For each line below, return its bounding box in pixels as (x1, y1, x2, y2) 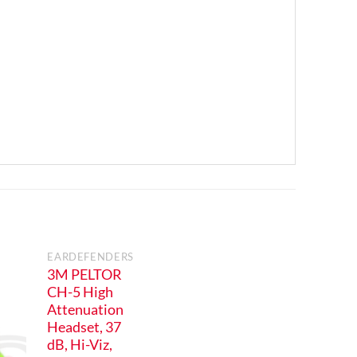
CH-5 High (47, 283, 114, 300)
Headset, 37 (47, 318, 122, 335)
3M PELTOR (47, 265, 123, 283)
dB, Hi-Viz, (47, 335, 113, 353)
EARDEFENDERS (47, 250, 135, 264)
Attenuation (47, 300, 124, 318)
